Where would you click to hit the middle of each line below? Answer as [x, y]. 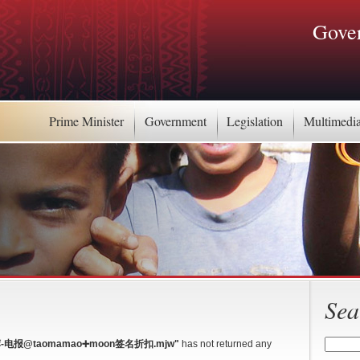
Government [175, 121]
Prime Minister [87, 121]
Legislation [255, 121]
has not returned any [225, 344]
